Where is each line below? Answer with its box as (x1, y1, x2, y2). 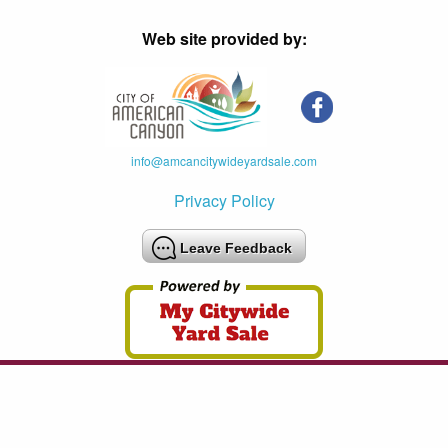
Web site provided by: (141, 27, 307, 50)
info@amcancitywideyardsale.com (131, 152, 317, 169)
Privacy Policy (173, 189, 275, 212)
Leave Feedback (180, 240, 292, 256)
